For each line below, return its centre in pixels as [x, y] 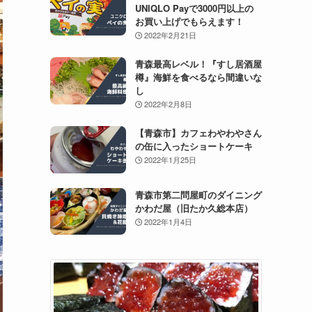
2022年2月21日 [171, 35]
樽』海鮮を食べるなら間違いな [198, 77]
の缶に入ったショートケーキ [194, 146]
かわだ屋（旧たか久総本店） [194, 208]
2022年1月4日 [169, 221]
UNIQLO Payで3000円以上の [194, 8]
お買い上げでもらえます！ [189, 21]
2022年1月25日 [171, 159]
